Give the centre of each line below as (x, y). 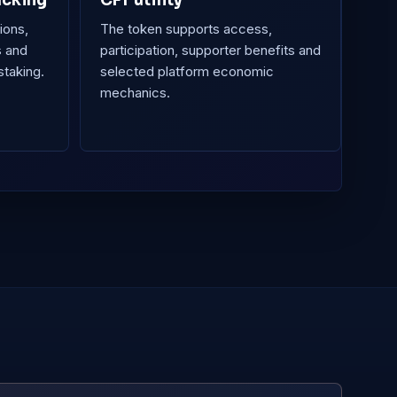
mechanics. (135, 93)
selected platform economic (187, 72)
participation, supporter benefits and (210, 51)
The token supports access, (186, 29)
